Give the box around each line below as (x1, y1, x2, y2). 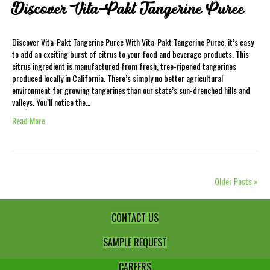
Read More (12, 114, 45, 127)
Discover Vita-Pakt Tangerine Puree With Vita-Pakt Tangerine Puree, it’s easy (12, 36, 254, 48)
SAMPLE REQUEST (103, 235, 167, 250)
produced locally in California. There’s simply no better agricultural (12, 72, 223, 84)
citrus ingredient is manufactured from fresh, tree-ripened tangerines (12, 60, 236, 72)
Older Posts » (215, 175, 258, 187)
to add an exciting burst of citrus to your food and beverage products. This (12, 48, 249, 60)
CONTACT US (111, 210, 159, 225)
